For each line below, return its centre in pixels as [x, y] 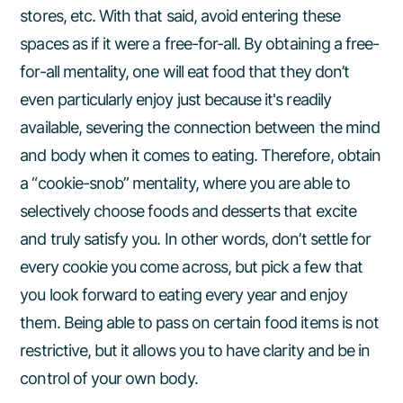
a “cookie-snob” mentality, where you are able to [185, 183]
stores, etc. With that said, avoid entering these [180, 16]
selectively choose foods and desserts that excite [188, 211]
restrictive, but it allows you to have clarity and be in [195, 350]
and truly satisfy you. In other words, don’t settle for [196, 239]
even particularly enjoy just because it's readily [175, 99]
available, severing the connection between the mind [200, 127]
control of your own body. [109, 378]
